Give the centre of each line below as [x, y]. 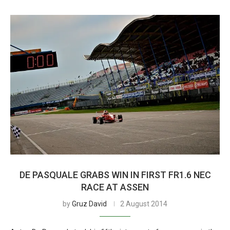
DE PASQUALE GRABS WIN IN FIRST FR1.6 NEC [115, 175]
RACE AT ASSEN [115, 187]
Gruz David [89, 204]
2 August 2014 [144, 204]
